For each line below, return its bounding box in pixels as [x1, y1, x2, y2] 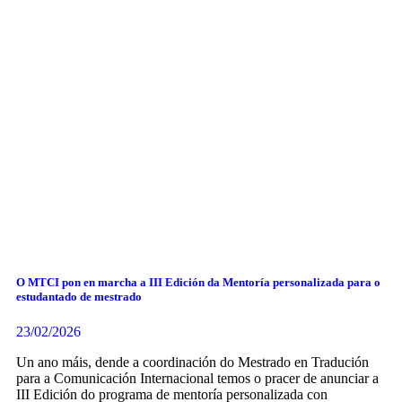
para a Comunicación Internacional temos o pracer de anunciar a [16, 371, 379, 387]
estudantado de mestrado [16, 290, 142, 304]
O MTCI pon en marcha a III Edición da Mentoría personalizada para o [16, 275, 380, 290]
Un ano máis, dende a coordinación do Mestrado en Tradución [16, 354, 369, 371]
